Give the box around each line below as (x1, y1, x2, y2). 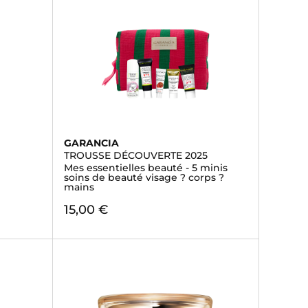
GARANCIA (63, 137, 119, 149)
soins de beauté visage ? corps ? (63, 171, 224, 184)
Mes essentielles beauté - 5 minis (63, 162, 228, 174)
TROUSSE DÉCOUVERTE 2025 (63, 149, 208, 162)
